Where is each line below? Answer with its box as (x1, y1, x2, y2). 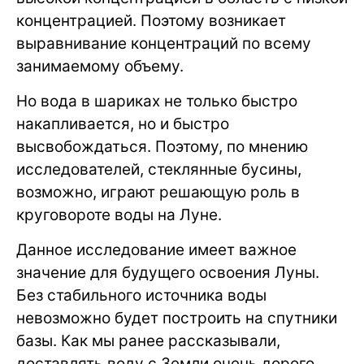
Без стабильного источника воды (16, 285, 266, 305)
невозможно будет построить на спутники (16, 308, 337, 327)
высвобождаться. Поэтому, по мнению (16, 136, 308, 156)
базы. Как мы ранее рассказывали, (16, 331, 280, 350)
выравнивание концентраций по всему (16, 33, 311, 53)
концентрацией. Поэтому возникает (16, 11, 286, 30)
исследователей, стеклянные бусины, (16, 159, 301, 179)
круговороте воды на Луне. (16, 205, 222, 224)
